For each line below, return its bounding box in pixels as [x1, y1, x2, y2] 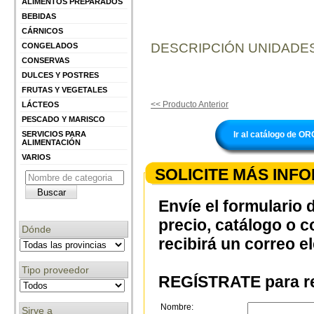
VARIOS [22, 153, 50, 162]
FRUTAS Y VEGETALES [22, 86, 107, 95]
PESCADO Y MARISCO [22, 115, 105, 124]
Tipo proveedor [22, 264, 89, 276]
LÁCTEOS [22, 100, 59, 109]
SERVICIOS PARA [22, 130, 86, 139]
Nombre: [161, 302, 193, 312]
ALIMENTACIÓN [22, 138, 81, 147]
